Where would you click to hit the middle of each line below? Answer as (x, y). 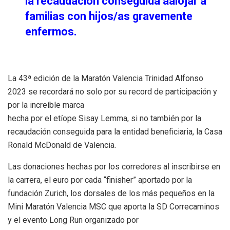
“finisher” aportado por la (148, 180)
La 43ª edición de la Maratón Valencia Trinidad (90, 78)
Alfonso (189, 78)
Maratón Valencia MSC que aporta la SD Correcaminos (122, 206)
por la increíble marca (46, 105)
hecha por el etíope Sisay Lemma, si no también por (100, 118)
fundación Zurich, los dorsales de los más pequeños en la (111, 193)
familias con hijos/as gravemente (109, 16)
